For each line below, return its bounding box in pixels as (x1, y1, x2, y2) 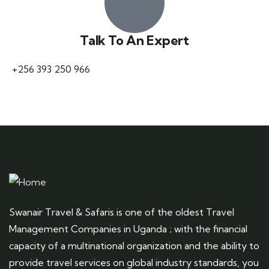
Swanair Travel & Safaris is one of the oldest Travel (9, 206, 234, 218)
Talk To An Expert (80, 32, 189, 49)
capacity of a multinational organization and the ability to (9, 240, 259, 252)
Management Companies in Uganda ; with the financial (9, 223, 247, 235)
